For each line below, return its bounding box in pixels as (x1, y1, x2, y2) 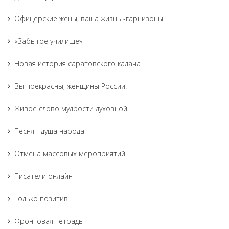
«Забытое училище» (14, 36, 82, 46)
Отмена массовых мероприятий (14, 149, 125, 158)
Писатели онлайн (14, 171, 73, 181)
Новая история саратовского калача (14, 59, 141, 68)
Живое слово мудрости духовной (14, 104, 127, 113)
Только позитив (14, 194, 68, 203)
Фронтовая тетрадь (14, 216, 83, 226)
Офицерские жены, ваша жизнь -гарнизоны (14, 14, 163, 24)
